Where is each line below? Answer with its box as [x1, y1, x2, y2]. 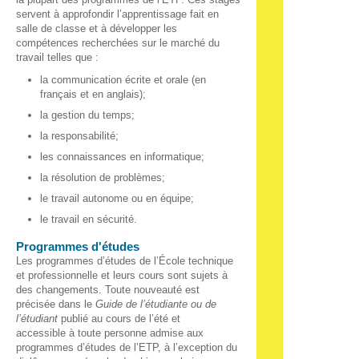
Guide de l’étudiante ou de [95, 298, 216, 310]
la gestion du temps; [40, 109, 135, 121]
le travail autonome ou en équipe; [40, 192, 194, 204]
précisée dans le [16, 298, 95, 310]
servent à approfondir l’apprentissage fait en [16, 8, 219, 20]
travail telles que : [16, 51, 99, 63]
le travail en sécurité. [40, 213, 137, 225]
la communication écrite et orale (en [40, 74, 206, 86]
